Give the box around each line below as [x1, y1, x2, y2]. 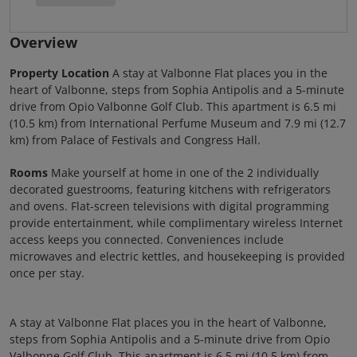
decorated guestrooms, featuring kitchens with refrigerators [10, 182, 331, 197]
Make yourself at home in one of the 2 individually [48, 165, 319, 180]
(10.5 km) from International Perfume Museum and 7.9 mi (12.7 [10, 116, 346, 131]
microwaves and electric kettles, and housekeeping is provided [10, 249, 345, 264]
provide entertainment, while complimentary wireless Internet [10, 215, 343, 230]
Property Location [10, 65, 109, 80]
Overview [10, 33, 77, 52]
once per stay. [10, 265, 84, 280]
